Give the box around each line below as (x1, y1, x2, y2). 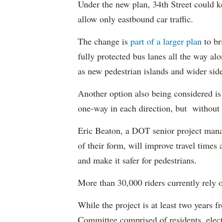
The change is (78, 35, 130, 47)
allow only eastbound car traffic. (78, 13, 193, 25)
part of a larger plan (130, 35, 202, 47)
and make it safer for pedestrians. (78, 154, 197, 166)
